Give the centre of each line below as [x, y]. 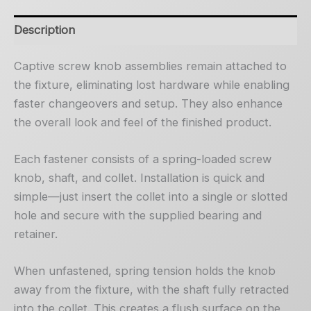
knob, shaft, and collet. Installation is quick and [139, 177]
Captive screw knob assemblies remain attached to [150, 66]
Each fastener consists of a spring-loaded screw [143, 159]
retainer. [36, 234]
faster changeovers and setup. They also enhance [148, 103]
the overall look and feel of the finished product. [143, 122]
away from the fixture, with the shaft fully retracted [151, 290]
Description [44, 30]
